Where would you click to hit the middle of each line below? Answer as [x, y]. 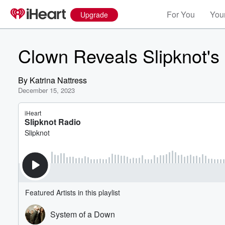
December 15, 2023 [46, 90]
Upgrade [94, 15]
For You [181, 14]
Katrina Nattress [58, 80]
